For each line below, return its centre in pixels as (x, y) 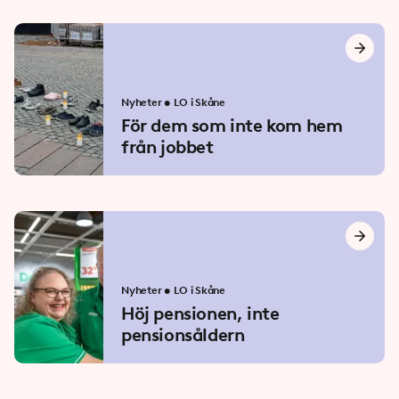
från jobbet (167, 147)
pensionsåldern (183, 335)
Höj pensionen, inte (200, 313)
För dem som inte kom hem (232, 126)
